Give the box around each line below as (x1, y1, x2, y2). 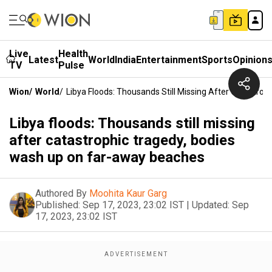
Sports (202, 53, 233, 66)
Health (58, 48, 88, 59)
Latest (29, 53, 58, 66)
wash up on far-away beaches (9, 149, 205, 166)
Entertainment (136, 53, 202, 66)
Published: (35, 199, 80, 211)
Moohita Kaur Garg (89, 188, 167, 199)
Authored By (35, 188, 87, 199)
